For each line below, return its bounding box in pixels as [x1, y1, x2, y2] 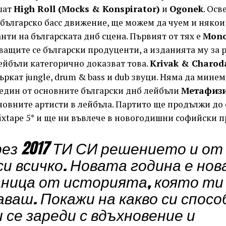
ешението [109, 136, 186, 159]
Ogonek [169, 3, 203, 15]
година [127, 152, 181, 176]
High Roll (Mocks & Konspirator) [14, 3, 160, 15]
